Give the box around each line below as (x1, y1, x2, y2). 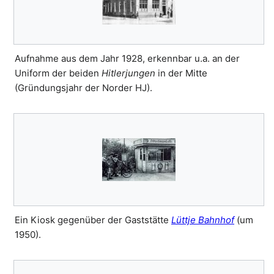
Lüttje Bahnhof (171, 214, 234, 226)
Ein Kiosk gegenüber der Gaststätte (15, 214, 171, 226)
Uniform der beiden (15, 67, 102, 80)
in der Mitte (155, 67, 207, 80)
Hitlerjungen (102, 67, 155, 80)
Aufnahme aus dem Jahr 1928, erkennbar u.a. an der (15, 53, 240, 65)
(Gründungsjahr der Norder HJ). (15, 82, 152, 94)
